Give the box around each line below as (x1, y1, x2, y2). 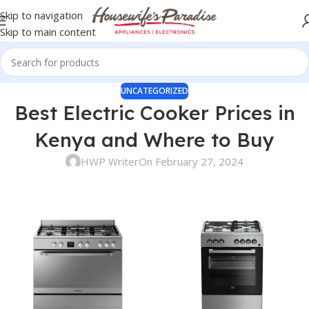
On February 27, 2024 (139, 154, 243, 168)
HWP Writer (81, 154, 139, 168)
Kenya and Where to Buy (34, 128, 275, 152)
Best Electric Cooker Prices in (14, 101, 295, 125)
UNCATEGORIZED (121, 85, 188, 97)
